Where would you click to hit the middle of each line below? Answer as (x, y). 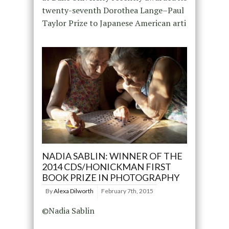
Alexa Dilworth (73, 191)
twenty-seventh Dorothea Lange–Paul (113, 10)
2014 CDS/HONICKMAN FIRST (106, 167)
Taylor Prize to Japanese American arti (114, 23)
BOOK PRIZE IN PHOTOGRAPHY (110, 178)
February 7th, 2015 (127, 191)
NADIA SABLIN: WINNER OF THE (112, 156)
